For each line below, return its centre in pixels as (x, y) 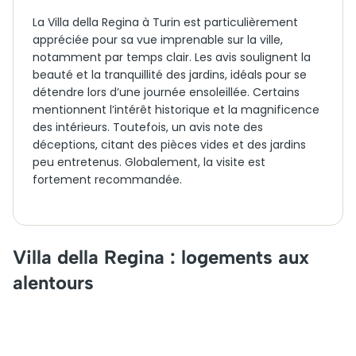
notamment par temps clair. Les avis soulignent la (172, 57)
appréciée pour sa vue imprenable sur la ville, (158, 40)
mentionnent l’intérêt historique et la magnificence (176, 110)
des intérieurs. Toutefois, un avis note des (148, 127)
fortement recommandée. (107, 180)
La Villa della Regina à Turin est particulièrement (165, 22)
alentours (53, 282)
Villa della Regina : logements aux (161, 257)
